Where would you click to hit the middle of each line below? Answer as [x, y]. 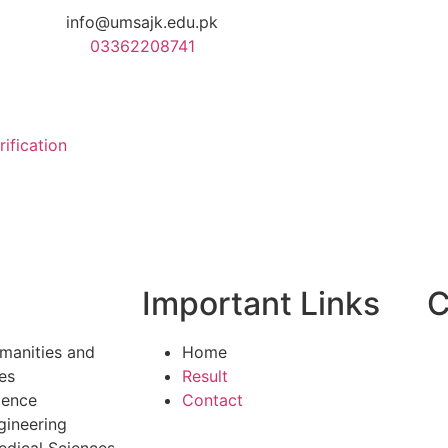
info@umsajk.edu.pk [142, 22]
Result [205, 376]
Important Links [261, 303]
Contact [212, 400]
